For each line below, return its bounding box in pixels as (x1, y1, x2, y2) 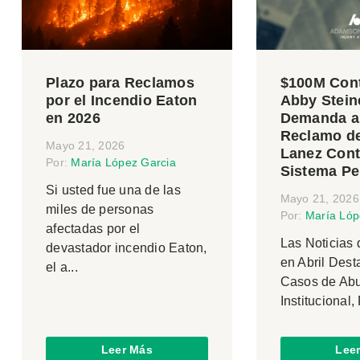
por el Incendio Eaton (46, 92, 198, 109)
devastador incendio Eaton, (46, 241, 207, 256)
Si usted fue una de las (46, 183, 181, 198)
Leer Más (100, 342, 153, 356)
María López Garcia (71, 156, 176, 170)
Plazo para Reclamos (46, 75, 194, 92)
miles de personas (46, 202, 154, 217)
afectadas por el (46, 222, 140, 236)
